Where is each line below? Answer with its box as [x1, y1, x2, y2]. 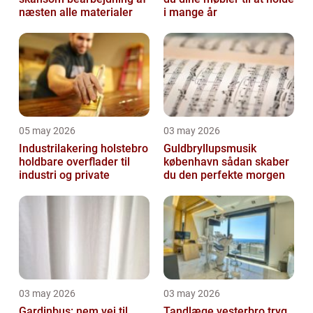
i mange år [163, 6, 217, 20]
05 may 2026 [19, 125, 75, 137]
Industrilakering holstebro [19, 142, 148, 156]
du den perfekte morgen [163, 168, 285, 182]
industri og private [19, 168, 110, 182]
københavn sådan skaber [163, 155, 221, 169]
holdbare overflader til [19, 155, 130, 169]
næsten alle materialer [19, 6, 133, 20]
